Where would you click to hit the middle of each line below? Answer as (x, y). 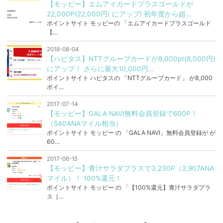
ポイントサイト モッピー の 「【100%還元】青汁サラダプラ (128, 188)
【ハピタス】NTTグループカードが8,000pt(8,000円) (131, 59)
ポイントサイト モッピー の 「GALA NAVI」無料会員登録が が (131, 133)
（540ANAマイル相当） (84, 124)
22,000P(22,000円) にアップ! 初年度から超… (119, 14)
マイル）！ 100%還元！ (84, 178)
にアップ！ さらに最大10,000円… (100, 69)
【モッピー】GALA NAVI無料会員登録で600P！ (122, 114)
